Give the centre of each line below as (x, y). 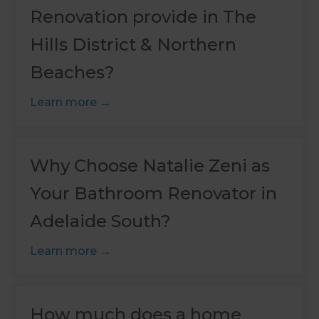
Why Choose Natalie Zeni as (150, 165)
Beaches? (73, 72)
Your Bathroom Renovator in (154, 193)
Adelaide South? (101, 221)
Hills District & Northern (134, 44)
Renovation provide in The (143, 16)
